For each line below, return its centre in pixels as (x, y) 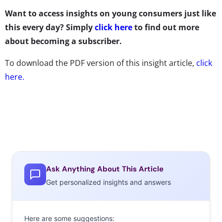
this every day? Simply (50, 27)
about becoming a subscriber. (63, 41)
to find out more (166, 27)
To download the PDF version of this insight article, (101, 63)
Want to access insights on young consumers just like (111, 13)
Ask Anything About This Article (105, 169)
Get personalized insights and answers (109, 182)
